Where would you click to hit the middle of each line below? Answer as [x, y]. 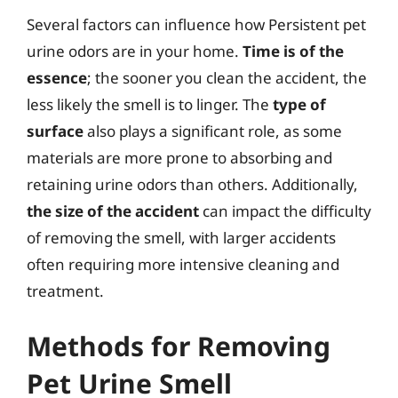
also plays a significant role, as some [213, 131]
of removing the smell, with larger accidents [181, 238]
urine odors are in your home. [135, 51]
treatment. [65, 291]
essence [57, 78]
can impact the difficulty [285, 211]
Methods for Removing [179, 346]
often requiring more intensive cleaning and [183, 264]
